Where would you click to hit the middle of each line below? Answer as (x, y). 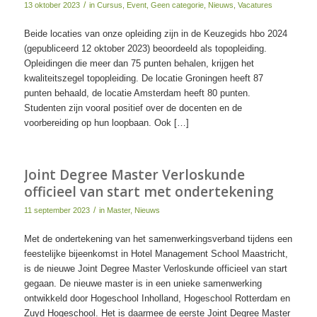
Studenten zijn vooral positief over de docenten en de (133, 108)
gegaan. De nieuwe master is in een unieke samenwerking (143, 284)
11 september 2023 (57, 211)
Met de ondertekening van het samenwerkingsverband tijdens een (158, 239)
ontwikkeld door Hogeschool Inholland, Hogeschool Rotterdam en (157, 299)
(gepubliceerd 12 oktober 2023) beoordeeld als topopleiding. (145, 49)
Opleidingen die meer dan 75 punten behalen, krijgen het (139, 64)
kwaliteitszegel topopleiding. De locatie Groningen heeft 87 (143, 79)
